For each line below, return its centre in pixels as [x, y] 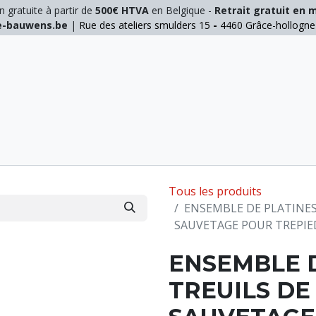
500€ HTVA [122, 10]
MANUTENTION [153, 145]
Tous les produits [215, 191]
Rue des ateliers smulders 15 [145, 25]
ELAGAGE [56, 145]
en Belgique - [181, 10]
